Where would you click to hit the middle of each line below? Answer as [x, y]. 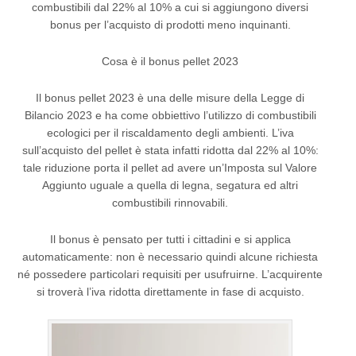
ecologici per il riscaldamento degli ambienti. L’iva [170, 133]
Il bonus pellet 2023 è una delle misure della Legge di [170, 98]
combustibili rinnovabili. [170, 203]
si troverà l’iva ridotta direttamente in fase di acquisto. [170, 292]
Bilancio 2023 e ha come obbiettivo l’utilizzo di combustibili [170, 115]
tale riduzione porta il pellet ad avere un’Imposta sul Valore [170, 168]
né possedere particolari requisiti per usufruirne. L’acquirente [170, 274]
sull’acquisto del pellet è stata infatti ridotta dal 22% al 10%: [170, 150]
